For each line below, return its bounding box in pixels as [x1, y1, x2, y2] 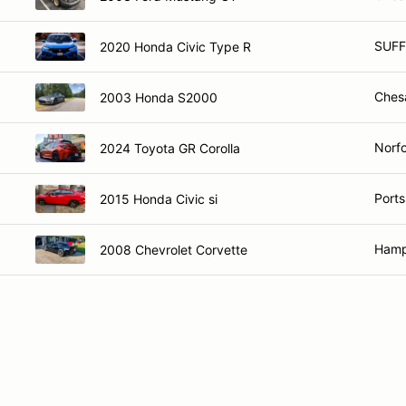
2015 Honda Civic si [100, 190, 217, 207]
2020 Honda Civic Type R [100, 38, 251, 54]
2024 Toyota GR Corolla [100, 140, 240, 156]
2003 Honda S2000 [100, 89, 217, 105]
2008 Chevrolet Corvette [100, 241, 247, 257]
